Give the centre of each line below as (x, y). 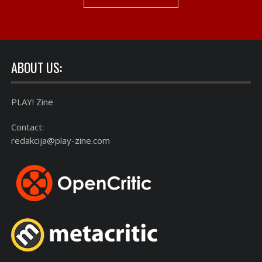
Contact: (27, 127)
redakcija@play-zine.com (61, 140)
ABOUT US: (37, 67)
